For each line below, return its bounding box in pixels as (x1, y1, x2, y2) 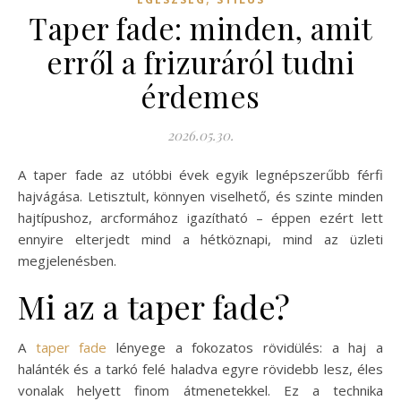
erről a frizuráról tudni (47, 41, 354, 81)
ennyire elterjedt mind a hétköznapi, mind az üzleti (18, 229, 383, 248)
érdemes (141, 75, 260, 115)
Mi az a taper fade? (18, 284, 290, 328)
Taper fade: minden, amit (29, 7, 372, 47)
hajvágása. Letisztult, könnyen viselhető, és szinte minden (18, 186, 383, 205)
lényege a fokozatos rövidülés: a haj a (107, 337, 384, 356)
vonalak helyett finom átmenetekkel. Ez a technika (18, 380, 383, 399)
